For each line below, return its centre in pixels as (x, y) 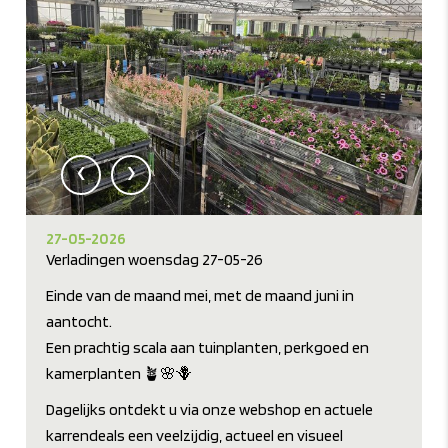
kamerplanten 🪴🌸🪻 (119, 374)
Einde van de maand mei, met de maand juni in (200, 296)
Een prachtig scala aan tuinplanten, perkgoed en (208, 348)
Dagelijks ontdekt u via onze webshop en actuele (210, 410)
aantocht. (79, 322)
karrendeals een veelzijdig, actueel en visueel (195, 436)
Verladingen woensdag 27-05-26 (155, 260)
